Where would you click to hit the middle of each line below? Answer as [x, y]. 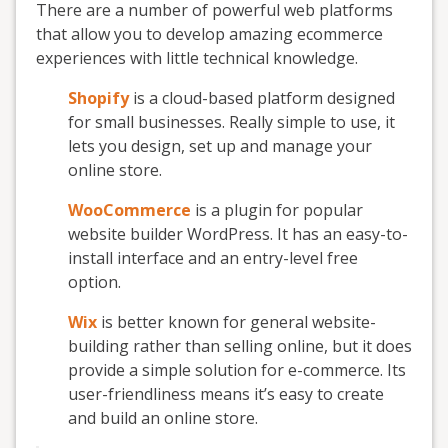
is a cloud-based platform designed [264, 98]
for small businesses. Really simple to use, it [231, 122]
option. [94, 282]
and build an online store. [163, 418]
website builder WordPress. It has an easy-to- [238, 234]
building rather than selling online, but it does [240, 346]
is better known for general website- [238, 322]
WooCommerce [129, 210]
